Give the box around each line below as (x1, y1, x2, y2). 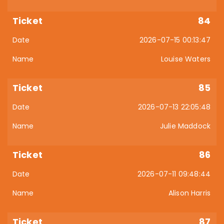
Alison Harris (168, 188, 210, 198)
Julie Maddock (159, 121, 210, 131)
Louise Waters (160, 54, 210, 64)
